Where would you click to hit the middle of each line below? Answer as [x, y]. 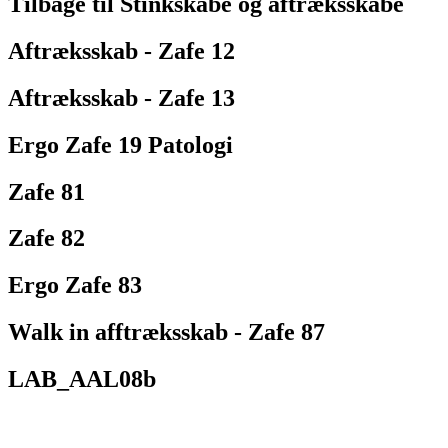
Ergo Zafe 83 [75, 285]
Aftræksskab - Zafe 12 [121, 50]
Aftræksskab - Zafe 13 [121, 97]
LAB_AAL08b [82, 379]
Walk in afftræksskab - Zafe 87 [166, 332]
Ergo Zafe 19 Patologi [120, 144]
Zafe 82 [46, 238]
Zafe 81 [46, 191]
